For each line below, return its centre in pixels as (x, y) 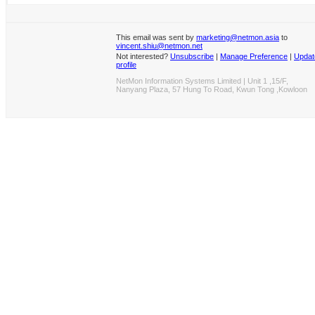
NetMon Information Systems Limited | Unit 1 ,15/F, (202, 81)
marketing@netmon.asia (238, 37)
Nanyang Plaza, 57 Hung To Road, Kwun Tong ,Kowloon (212, 89)
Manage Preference (254, 56)
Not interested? (143, 56)
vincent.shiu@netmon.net (159, 45)
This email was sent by (156, 37)
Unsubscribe (192, 56)
